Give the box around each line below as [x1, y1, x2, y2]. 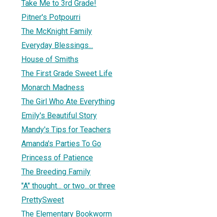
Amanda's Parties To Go [21, 139, 101, 148]
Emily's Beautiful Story [21, 110, 97, 120]
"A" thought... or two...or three [21, 181, 115, 190]
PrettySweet [21, 195, 64, 204]
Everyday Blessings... [21, 40, 93, 50]
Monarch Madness [21, 82, 84, 92]
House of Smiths [21, 54, 78, 64]
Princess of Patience [21, 153, 93, 162]
